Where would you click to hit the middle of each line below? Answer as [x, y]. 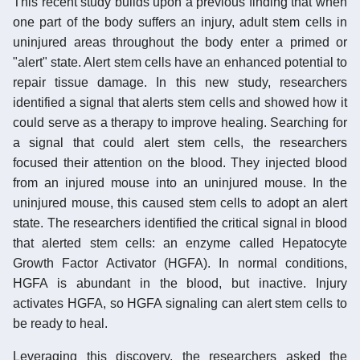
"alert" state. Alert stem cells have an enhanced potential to [180, 62]
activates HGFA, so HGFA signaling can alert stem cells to [180, 303]
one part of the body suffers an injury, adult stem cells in [180, 22]
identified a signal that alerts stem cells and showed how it [180, 102]
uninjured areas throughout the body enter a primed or [180, 42]
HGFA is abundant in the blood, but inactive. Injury [180, 283]
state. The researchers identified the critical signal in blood [180, 223]
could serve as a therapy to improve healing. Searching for [180, 122]
